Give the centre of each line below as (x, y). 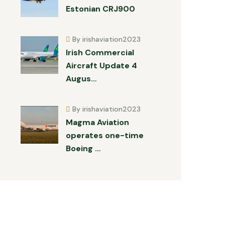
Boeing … (83, 148)
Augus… (81, 79)
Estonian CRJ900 (100, 9)
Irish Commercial (100, 52)
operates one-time (105, 135)
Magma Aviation (97, 122)
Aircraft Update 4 (101, 66)
